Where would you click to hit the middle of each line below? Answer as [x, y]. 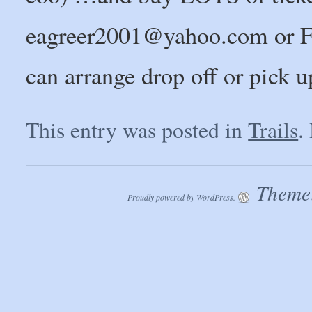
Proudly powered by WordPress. [181, 197]
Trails [273, 130]
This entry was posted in [137, 130]
